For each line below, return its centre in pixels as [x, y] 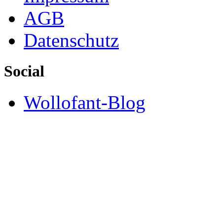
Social [24, 71]
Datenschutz [71, 40]
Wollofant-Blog [85, 103]
